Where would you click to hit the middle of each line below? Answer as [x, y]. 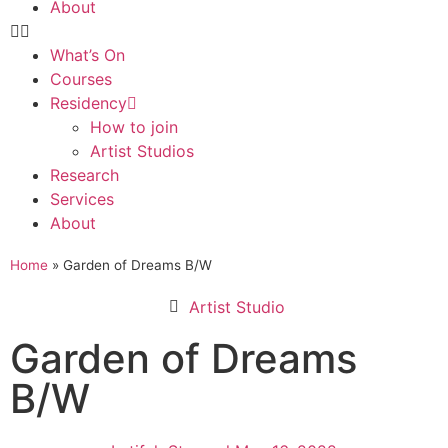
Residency [88, 103]
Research [84, 175]
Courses [81, 79]
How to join [134, 127]
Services [82, 199]
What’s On [87, 55]
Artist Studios [142, 151]
